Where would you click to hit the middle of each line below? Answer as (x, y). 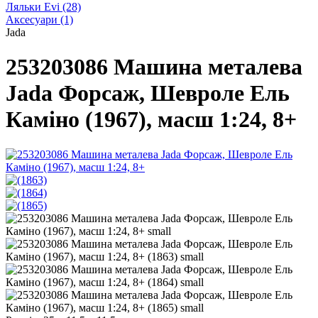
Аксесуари (33, 20)
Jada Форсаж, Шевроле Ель (148, 93)
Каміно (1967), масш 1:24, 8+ (151, 120)
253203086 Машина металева (154, 67)
